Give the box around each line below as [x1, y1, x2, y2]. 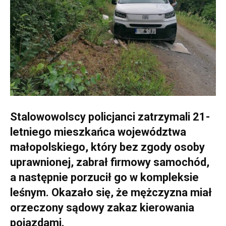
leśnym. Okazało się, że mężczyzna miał [10, 186, 212, 199]
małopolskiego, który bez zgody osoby [10, 141, 205, 153]
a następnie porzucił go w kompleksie [10, 171, 199, 184]
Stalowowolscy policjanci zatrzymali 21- [10, 110, 210, 123]
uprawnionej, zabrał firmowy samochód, [10, 156, 209, 168]
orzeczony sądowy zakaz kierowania [10, 201, 194, 214]
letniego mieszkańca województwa [10, 126, 186, 138]
